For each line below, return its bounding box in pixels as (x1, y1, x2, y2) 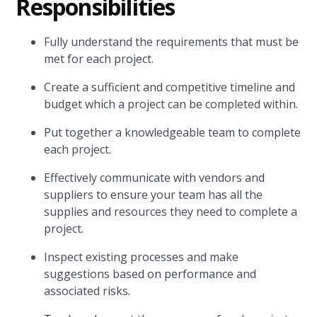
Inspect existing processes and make (44, 249, 239, 265)
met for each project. (44, 51, 154, 67)
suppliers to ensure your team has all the (44, 187, 263, 202)
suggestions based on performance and (44, 266, 257, 282)
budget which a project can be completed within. (44, 96, 299, 112)
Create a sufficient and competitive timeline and (44, 79, 296, 95)
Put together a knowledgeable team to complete (44, 125, 301, 140)
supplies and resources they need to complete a (44, 204, 298, 219)
